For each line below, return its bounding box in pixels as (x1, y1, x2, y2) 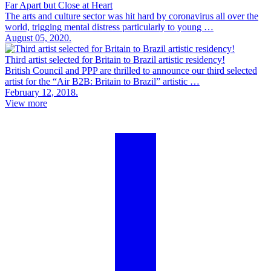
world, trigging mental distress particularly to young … (5, 21, 214, 32)
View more (5, 97, 47, 108)
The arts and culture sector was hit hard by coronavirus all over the (5, 10, 258, 21)
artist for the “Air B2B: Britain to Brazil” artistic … (5, 76, 200, 87)
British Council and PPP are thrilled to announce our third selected (5, 65, 257, 76)
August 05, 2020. (5, 32, 71, 43)
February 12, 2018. (5, 87, 78, 97)
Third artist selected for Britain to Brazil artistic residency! (5, 54, 225, 65)
